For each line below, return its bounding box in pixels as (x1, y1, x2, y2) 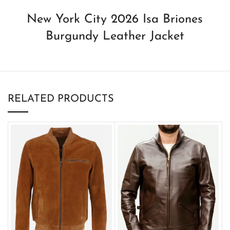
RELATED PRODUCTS (8, 93, 114, 104)
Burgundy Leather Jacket (45, 30, 184, 43)
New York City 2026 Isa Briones (27, 13, 203, 26)
